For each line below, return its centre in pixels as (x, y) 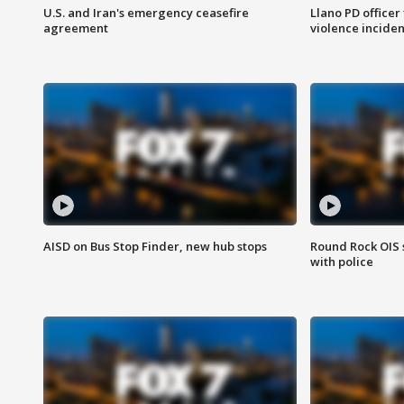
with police (341, 262)
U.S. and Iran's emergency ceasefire (146, 13)
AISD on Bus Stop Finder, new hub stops (155, 247)
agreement (76, 28)
